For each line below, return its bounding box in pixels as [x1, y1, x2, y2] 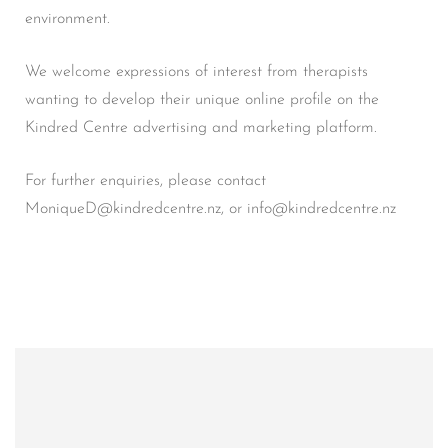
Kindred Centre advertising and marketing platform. [25, 119, 377, 136]
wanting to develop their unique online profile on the [25, 91, 379, 108]
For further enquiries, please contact [25, 172, 266, 189]
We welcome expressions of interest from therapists [25, 63, 368, 80]
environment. [25, 10, 110, 27]
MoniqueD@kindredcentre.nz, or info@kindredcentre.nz [25, 200, 396, 217]
